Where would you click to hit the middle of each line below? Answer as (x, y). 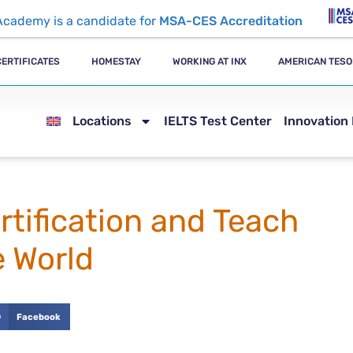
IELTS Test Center (218, 121)
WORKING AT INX (210, 61)
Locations (102, 121)
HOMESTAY (117, 61)
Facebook (39, 316)
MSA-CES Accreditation (231, 21)
